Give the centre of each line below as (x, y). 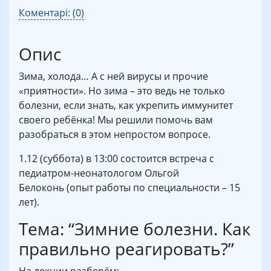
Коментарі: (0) (51, 12)
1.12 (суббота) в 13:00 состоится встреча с (116, 158)
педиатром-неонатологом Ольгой (99, 173)
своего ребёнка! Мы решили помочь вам (116, 119)
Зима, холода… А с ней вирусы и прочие (113, 76)
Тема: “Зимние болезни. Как (135, 228)
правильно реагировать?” (126, 248)
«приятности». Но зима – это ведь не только (122, 90)
